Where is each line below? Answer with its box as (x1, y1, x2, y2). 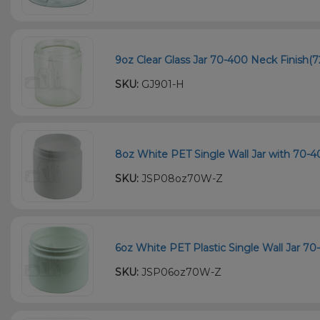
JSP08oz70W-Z (139, 171, 224, 185)
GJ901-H (139, 78, 185, 91)
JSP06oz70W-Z (139, 266, 222, 279)
